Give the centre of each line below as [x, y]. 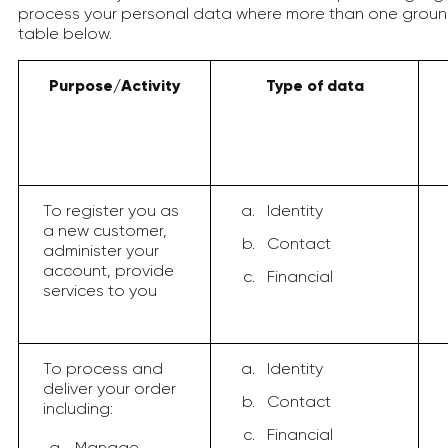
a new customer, [105, 230]
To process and [103, 368]
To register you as [111, 210]
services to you [100, 290]
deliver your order [109, 388]
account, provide [108, 270]
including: [78, 408]
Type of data [314, 85]
